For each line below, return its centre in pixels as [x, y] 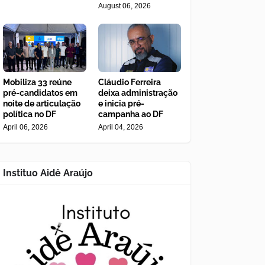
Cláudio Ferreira [129, 83]
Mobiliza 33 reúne [37, 83]
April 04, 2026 [120, 127]
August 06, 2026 [124, 6]
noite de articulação [42, 104]
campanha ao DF [130, 114]
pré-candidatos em [40, 93]
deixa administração [138, 93]
